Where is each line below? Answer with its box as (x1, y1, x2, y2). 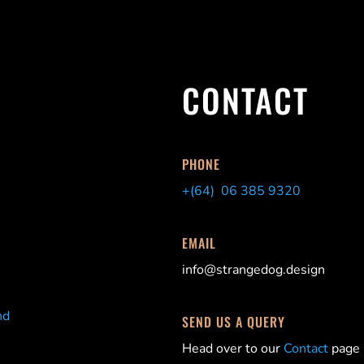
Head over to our (182, 340, 284, 358)
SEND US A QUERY (182, 312, 285, 332)
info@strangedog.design (182, 261, 325, 279)
